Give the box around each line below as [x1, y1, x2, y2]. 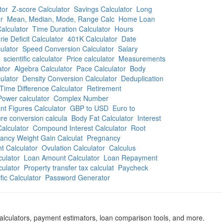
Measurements [118, 54, 166, 63]
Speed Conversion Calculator [22, 44, 114, 54]
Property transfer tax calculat [24, 163, 114, 172]
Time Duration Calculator [32, 24, 111, 34]
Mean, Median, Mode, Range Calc [7, 14, 114, 24]
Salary [118, 44, 138, 54]
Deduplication [121, 73, 164, 83]
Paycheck [118, 163, 148, 172]
